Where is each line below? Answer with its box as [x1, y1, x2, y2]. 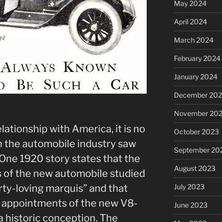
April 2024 [173, 17, 207, 26]
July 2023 [173, 182, 205, 191]
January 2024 [173, 72, 218, 81]
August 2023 [173, 164, 216, 172]
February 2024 [173, 54, 221, 62]
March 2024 [173, 35, 214, 44]
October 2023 [173, 127, 219, 136]
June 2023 [173, 200, 208, 209]
